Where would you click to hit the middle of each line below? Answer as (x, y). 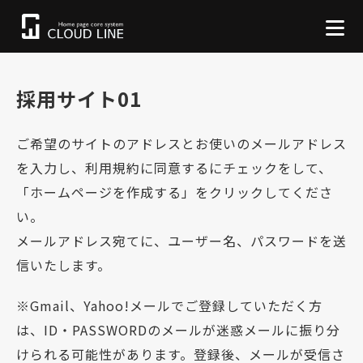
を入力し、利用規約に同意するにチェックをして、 (174, 168)
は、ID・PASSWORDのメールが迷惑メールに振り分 (178, 330)
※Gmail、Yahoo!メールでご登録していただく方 (169, 306)
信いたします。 (64, 265)
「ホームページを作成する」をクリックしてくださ (175, 192)
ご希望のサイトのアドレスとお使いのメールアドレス (181, 144)
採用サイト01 (79, 99)
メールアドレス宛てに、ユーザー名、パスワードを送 (181, 241)
